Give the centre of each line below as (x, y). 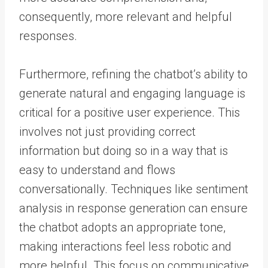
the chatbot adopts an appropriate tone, (122, 227)
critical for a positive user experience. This (130, 112)
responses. (48, 36)
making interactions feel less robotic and (125, 246)
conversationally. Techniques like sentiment (134, 189)
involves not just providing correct (107, 132)
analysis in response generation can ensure (133, 208)
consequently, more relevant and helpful (126, 17)
